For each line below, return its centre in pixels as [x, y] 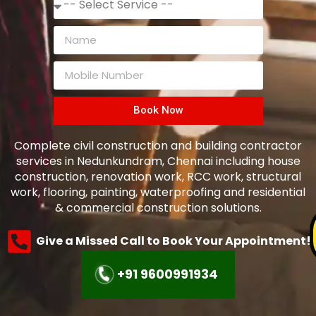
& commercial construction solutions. [158, 207]
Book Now [158, 110]
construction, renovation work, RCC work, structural [158, 176]
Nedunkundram [119, 161]
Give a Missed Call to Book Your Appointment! [174, 241]
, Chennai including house [231, 161]
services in [46, 161]
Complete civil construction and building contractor [158, 145]
